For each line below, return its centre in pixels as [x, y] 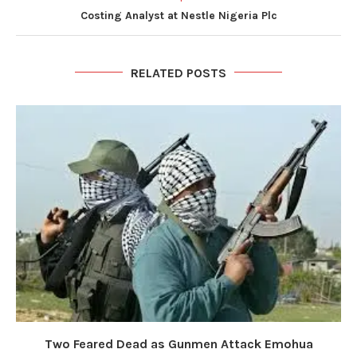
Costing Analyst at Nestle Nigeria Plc [178, 15]
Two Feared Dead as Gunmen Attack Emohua [178, 343]
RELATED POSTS [178, 73]
